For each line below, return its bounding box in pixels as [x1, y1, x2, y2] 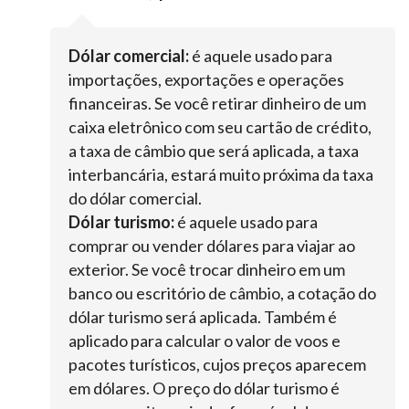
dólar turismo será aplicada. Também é [68, 307, 337, 328]
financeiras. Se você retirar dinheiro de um [68, 93, 366, 114]
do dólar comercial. [68, 188, 202, 209]
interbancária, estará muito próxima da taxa [68, 164, 373, 185]
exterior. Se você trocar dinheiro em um [68, 259, 345, 280]
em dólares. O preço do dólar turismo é [68, 378, 340, 399]
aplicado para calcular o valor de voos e [68, 330, 341, 351]
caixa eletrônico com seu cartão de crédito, [68, 117, 372, 138]
